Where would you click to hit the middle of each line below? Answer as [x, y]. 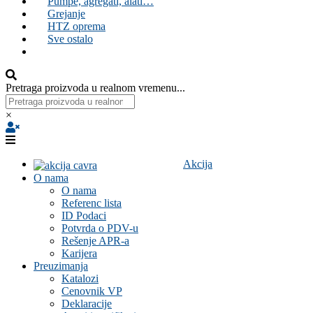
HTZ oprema [77, 27]
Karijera [79, 253]
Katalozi [80, 278]
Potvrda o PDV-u [100, 228]
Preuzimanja [61, 265]
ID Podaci [84, 215]
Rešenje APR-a [95, 240]
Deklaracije [87, 303]
